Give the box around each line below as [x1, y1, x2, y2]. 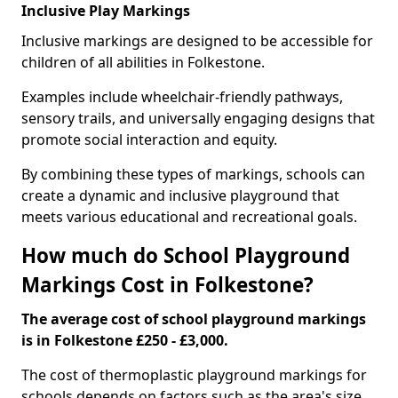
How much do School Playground [21, 242, 350, 269]
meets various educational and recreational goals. [21, 207, 357, 227]
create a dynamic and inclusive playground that [21, 186, 339, 205]
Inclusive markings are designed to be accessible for [21, 31, 373, 51]
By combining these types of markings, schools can [21, 164, 365, 184]
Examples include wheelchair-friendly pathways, [21, 87, 343, 107]
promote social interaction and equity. [21, 130, 277, 149]
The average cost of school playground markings [21, 309, 366, 329]
